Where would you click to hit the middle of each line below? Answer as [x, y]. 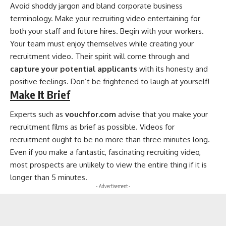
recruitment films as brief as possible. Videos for [92, 127]
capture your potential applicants [74, 69]
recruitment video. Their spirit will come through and [100, 56]
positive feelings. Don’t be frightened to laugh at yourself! [110, 81]
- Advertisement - [113, 186]
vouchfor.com [91, 115]
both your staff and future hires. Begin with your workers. [107, 31]
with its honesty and [173, 69]
